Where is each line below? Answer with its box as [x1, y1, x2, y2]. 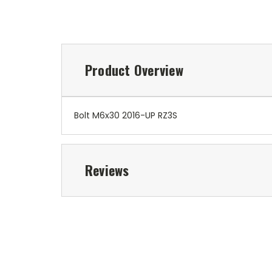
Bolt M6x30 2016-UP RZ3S [74, 109, 177, 122]
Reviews [84, 160, 129, 180]
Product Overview [84, 60, 183, 80]
